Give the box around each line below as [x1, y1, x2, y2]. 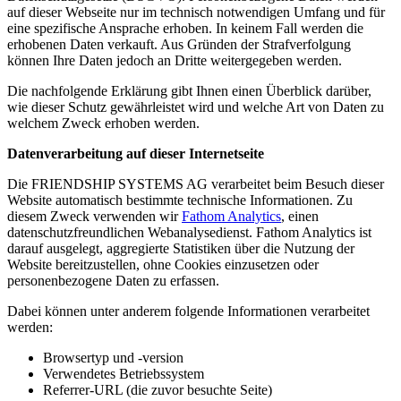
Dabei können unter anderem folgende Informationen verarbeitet [7, 303, 370, 320]
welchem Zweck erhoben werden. [7, 115, 200, 132]
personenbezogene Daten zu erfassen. [7, 273, 219, 289]
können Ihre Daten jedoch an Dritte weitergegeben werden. [7, 53, 342, 69]
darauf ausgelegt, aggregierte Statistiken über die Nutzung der [7, 241, 354, 257]
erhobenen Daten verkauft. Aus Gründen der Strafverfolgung [7, 37, 351, 53]
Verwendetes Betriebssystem [43, 366, 204, 382]
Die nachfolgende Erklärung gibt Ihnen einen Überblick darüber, [7, 83, 371, 99]
